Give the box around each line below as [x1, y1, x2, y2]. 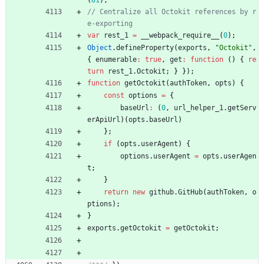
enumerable [95, 55, 137, 64]
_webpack [145, 31, 178, 39]
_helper [186, 103, 215, 112]
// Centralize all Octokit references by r [87, 7, 256, 16]
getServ [227, 103, 256, 112]
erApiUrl [87, 115, 120, 124]
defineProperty [116, 43, 174, 52]
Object [87, 43, 112, 52]
